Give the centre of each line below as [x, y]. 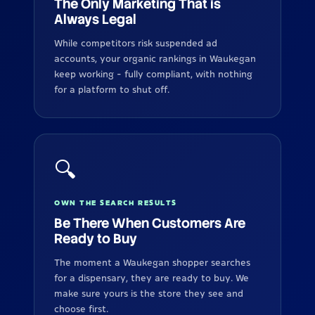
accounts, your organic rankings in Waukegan [155, 59]
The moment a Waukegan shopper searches [152, 263]
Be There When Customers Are [150, 223]
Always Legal [95, 19]
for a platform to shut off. [112, 90]
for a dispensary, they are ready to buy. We [152, 278]
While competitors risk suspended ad [136, 43]
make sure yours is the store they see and [149, 294]
